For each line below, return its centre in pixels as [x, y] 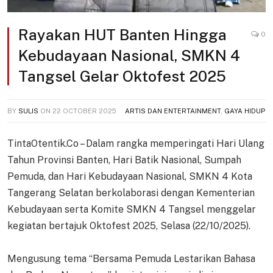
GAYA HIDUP [245, 111]
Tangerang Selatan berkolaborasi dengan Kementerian [131, 193]
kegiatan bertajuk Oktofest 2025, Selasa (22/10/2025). [129, 226]
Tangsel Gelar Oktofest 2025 [122, 76]
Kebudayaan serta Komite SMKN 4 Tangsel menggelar [132, 210]
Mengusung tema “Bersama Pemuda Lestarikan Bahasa [131, 259]
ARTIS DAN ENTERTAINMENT [173, 111]
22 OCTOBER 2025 [84, 111]
